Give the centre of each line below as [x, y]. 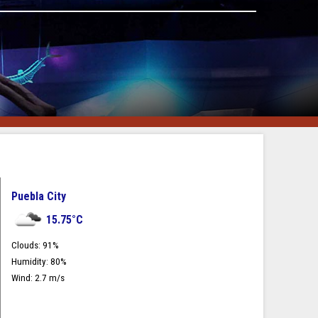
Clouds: [27, 245]
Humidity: [31, 262]
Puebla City [39, 196]
